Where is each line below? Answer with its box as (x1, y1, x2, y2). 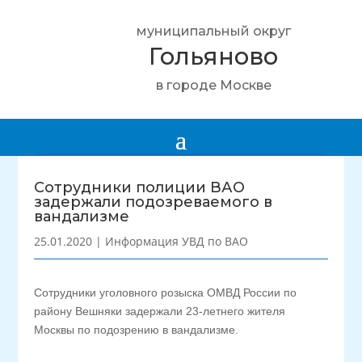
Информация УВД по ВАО (105, 234, 249, 249)
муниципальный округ (136, 23, 291, 39)
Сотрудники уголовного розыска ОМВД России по (34, 286, 297, 299)
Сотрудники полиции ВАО (34, 179, 246, 196)
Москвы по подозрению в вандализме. (34, 323, 239, 336)
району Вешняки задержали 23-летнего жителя (34, 305, 286, 318)
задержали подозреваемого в (34, 193, 273, 211)
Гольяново (149, 42, 278, 70)
